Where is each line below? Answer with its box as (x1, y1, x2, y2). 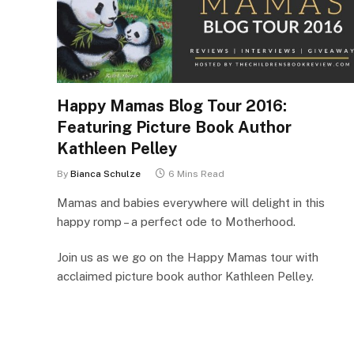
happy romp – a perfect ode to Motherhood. (57, 214, 296, 228)
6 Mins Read (168, 168, 224, 179)
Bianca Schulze (70, 168, 141, 179)
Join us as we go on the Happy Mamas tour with (57, 250, 318, 264)
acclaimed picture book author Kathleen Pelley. (57, 269, 314, 283)
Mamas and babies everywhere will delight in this (57, 195, 325, 209)
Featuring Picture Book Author (57, 117, 292, 137)
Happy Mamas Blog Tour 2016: (57, 96, 287, 115)
